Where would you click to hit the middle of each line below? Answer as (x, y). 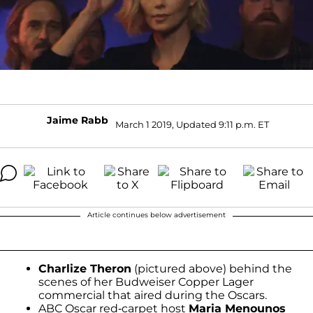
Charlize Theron (85, 268)
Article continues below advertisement (156, 214)
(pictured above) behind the (212, 268)
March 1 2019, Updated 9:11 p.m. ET (192, 125)
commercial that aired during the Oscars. (153, 295)
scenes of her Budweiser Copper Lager (146, 282)
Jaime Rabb (78, 120)
